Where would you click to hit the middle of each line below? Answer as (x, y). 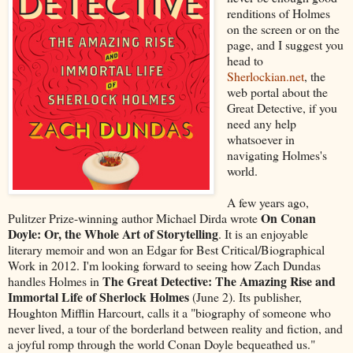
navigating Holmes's (277, 154)
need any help (261, 123)
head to (245, 60)
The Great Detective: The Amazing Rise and (219, 281)
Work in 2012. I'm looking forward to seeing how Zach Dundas (164, 265)
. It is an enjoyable (263, 233)
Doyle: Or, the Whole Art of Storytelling (113, 233)
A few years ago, (268, 202)
